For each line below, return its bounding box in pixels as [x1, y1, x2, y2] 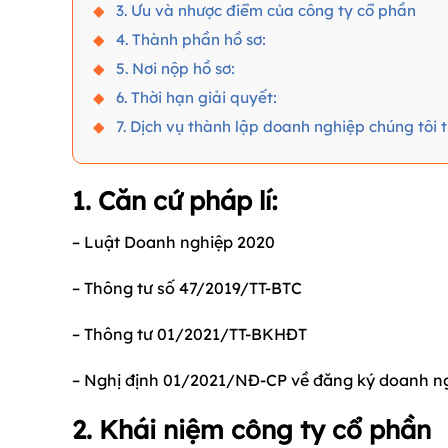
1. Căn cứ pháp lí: [72, 184, 278, 217]
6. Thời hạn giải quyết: [115, 87, 277, 107]
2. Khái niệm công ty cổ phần [72, 413, 431, 446]
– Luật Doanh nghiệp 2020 [72, 232, 275, 253]
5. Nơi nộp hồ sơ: [115, 58, 235, 78]
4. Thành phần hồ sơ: [115, 29, 266, 49]
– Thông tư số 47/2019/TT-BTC [72, 277, 302, 298]
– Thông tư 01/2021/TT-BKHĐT [72, 323, 307, 344]
